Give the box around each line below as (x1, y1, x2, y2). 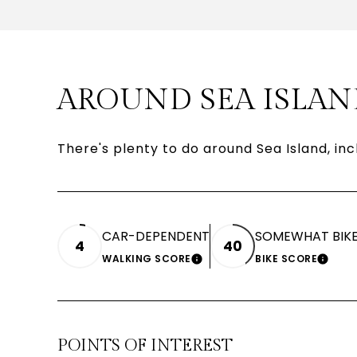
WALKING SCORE (102, 252, 191, 266)
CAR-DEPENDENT (102, 227, 210, 246)
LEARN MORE (190, 256, 280, 272)
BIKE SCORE (255, 252, 317, 266)
